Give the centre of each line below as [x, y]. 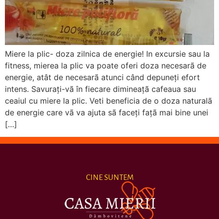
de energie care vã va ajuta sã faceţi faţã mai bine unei [107, 112]
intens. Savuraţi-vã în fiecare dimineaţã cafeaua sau [100, 89]
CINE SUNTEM [109, 177]
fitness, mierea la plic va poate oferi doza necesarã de [106, 65]
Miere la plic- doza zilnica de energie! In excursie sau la [107, 54]
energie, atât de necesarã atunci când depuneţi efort [102, 77]
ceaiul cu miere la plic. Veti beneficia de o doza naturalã [109, 100]
